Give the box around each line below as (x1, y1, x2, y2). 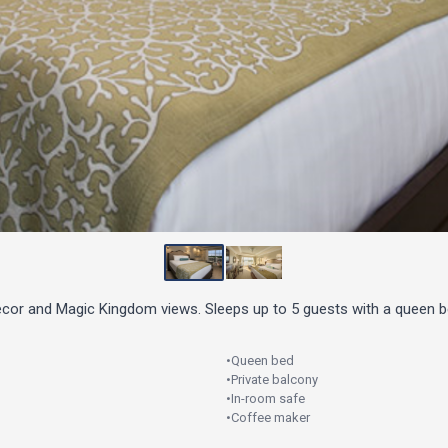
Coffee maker (231, 409, 310, 425)
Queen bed (231, 352, 294, 368)
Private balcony (231, 371, 318, 387)
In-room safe (231, 390, 305, 406)
